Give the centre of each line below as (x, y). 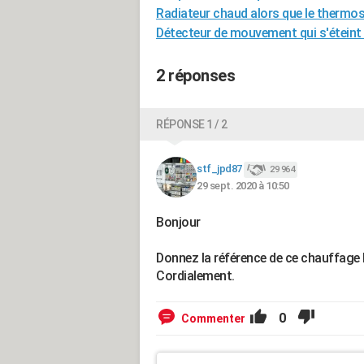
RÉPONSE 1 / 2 (192, 124)
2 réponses (195, 76)
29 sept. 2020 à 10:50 (243, 185)
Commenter (213, 318)
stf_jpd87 (219, 169)
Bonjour (178, 222)
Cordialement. (195, 276)
